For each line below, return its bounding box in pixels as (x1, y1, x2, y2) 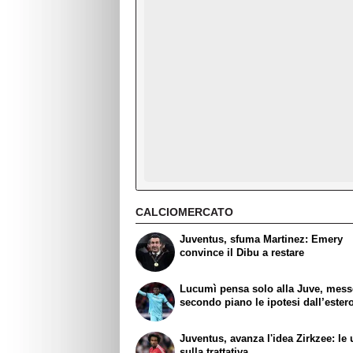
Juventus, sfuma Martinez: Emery (180, 233, 344, 246)
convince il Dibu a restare (180, 247, 305, 259)
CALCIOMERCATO (136, 205, 233, 218)
